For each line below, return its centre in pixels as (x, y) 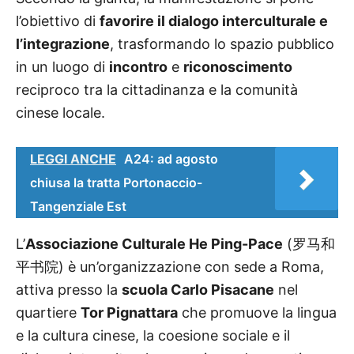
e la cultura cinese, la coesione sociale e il (153, 335)
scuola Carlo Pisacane (198, 289)
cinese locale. (60, 113)
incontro (138, 67)
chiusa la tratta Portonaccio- (116, 182)
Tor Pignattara (129, 312)
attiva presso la (69, 289)
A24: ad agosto (171, 158)
